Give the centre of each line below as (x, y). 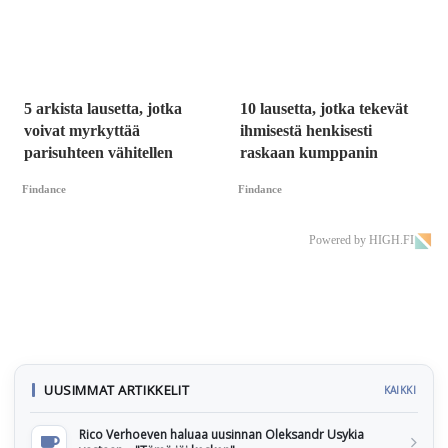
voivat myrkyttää (82, 131)
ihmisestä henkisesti (306, 131)
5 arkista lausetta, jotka (103, 109)
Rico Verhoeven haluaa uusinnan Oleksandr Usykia (221, 435)
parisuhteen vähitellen (98, 153)
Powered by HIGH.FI (361, 240)
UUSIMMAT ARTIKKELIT (117, 390)
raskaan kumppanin (309, 153)
